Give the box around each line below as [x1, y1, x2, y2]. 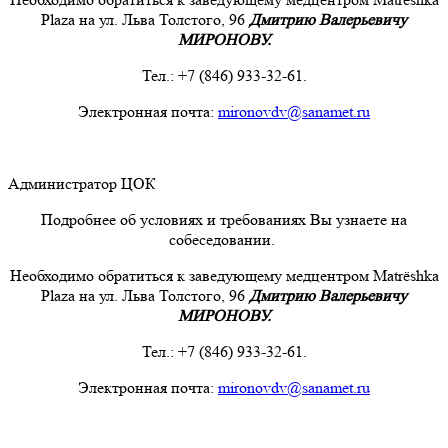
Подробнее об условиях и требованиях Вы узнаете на [41, 209, 407, 229]
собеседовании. [169, 229, 279, 249]
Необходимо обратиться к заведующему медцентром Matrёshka [9, 265, 439, 285]
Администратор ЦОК [8, 173, 156, 193]
